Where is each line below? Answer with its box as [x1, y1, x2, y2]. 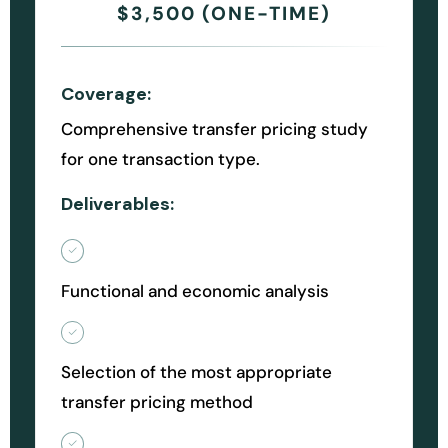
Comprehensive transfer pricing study [61, 117, 368, 140]
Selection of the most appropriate [61, 361, 332, 384]
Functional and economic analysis [61, 279, 329, 302]
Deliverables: [61, 191, 174, 216]
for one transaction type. [61, 147, 260, 170]
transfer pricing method [61, 391, 253, 414]
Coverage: [61, 81, 151, 106]
